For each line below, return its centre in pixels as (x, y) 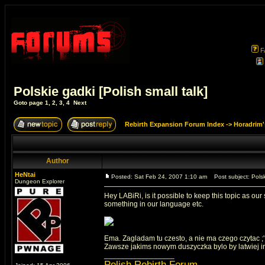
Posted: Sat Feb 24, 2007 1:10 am (159, 177)
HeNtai (25, 174)
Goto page (29, 103)
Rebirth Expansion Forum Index (174, 124)
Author (57, 161)
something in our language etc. (154, 204)
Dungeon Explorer (40, 181)
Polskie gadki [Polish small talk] (111, 91)
